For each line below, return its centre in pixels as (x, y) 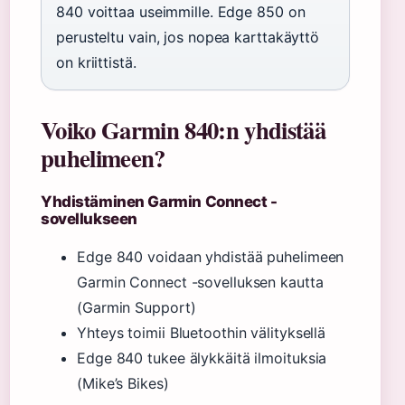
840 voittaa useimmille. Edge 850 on (181, 11)
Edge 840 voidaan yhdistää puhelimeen (211, 256)
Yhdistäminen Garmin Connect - (159, 201)
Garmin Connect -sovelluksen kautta (200, 282)
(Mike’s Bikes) (123, 383)
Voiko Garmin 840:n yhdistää (183, 129)
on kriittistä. (96, 62)
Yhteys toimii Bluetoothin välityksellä (202, 332)
